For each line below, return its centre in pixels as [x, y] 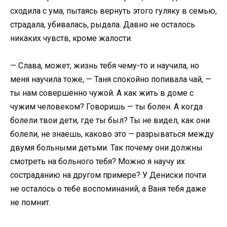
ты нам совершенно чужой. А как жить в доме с [102, 93]
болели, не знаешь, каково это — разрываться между [112, 134]
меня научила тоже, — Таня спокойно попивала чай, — [111, 80]
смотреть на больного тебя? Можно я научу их [98, 162]
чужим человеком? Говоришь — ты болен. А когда [106, 107]
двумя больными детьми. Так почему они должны [106, 148]
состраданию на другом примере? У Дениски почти [108, 175]
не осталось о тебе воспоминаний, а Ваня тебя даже [108, 189]
